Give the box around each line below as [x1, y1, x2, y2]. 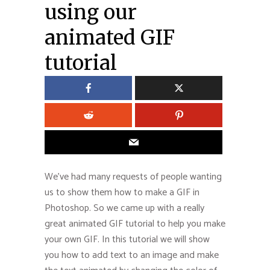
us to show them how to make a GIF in [45, 184, 199, 201]
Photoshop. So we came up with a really [45, 199, 204, 216]
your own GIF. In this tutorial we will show [45, 231, 210, 248]
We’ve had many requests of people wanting [45, 168, 222, 185]
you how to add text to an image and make [45, 246, 219, 263]
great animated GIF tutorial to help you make [45, 215, 225, 232]
